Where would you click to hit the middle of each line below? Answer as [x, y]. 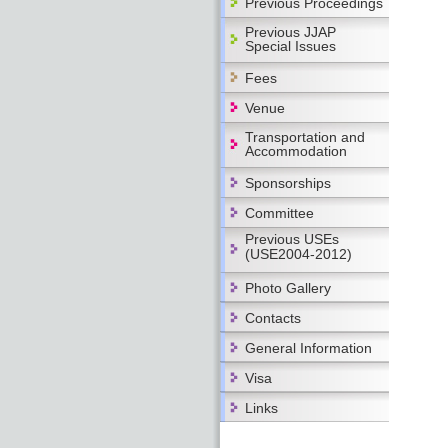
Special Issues [290, 46]
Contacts [273, 318]
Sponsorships [288, 183]
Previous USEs [292, 239]
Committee [279, 213]
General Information [308, 348]
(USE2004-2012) [298, 254]
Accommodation [296, 151]
